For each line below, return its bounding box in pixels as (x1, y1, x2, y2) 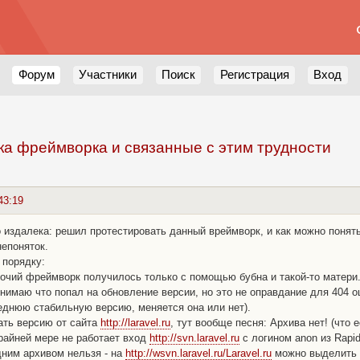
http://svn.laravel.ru (149, 332, 239, 345)
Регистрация (219, 67, 289, 81)
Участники (79, 67, 137, 81)
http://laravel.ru (100, 317, 170, 329)
